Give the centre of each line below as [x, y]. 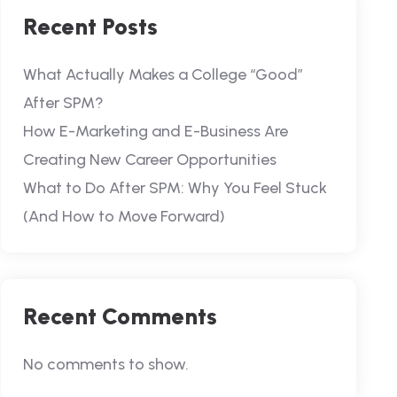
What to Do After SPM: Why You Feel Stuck [175, 188]
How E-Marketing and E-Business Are [155, 131]
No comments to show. [105, 364]
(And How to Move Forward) [124, 216]
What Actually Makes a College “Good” [163, 74]
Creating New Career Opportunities [149, 160]
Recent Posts [90, 27]
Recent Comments [120, 316]
